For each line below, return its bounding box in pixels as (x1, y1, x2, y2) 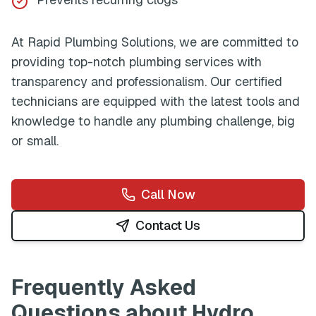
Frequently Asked (11, 274, 196, 301)
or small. (11, 133, 59, 149)
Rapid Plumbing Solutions (28, 34, 174, 50)
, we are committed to (174, 34, 298, 50)
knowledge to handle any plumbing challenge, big (11, 113, 295, 129)
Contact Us (135, 217, 200, 233)
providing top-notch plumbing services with (11, 54, 262, 70)
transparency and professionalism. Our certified (11, 73, 282, 90)
